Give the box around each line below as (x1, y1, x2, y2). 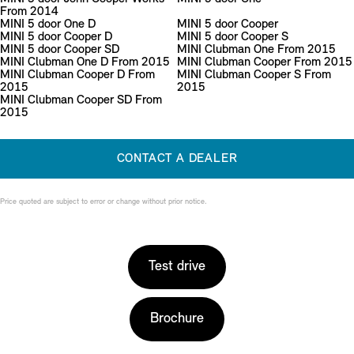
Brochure (150, 311, 204, 327)
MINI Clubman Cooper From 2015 (177, 56, 352, 70)
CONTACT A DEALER (116, 153, 238, 166)
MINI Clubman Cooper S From (177, 69, 331, 82)
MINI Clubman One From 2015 (177, 43, 336, 57)
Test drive (149, 259, 205, 275)
